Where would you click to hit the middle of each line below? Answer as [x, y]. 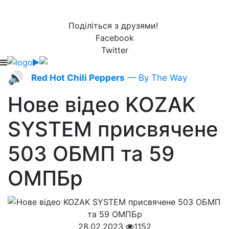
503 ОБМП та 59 [91, 154]
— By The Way [156, 78]
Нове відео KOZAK [102, 105]
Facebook [114, 38]
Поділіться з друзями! [114, 26]
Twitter [114, 50]
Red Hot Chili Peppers [78, 78]
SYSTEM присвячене [113, 129]
